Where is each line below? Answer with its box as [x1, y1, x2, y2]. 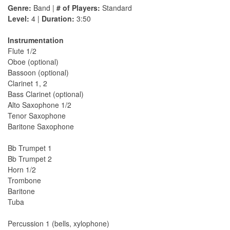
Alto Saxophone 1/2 [8, 100, 71, 110]
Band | [31, 3, 56, 13]
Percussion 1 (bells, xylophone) [8, 218, 109, 229]
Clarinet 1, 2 [8, 78, 47, 89]
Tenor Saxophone [8, 110, 66, 121]
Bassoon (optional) [8, 67, 69, 78]
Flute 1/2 [8, 46, 36, 56]
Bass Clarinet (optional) [8, 89, 84, 100]
